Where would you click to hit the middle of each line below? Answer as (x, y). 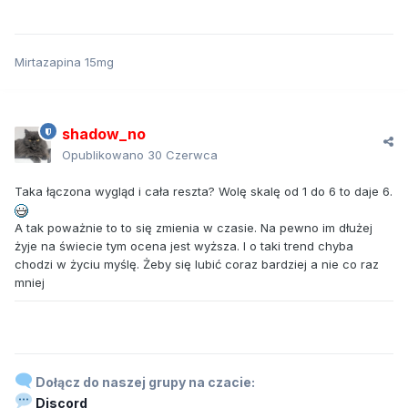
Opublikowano (105, 155)
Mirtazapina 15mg (64, 62)
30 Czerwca (183, 155)
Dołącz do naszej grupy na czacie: (143, 382)
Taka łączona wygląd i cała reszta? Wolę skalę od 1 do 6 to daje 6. (204, 192)
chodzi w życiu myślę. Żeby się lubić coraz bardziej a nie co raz (197, 265)
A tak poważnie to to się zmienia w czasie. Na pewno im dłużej (194, 228)
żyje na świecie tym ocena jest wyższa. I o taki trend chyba (184, 246)
